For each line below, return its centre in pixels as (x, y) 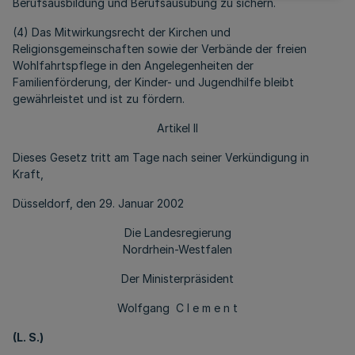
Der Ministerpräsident (177, 279)
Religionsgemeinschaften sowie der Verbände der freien (160, 49)
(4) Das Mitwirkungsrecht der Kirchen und (122, 32)
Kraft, (28, 174)
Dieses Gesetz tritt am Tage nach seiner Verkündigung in (161, 157)
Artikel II (177, 128)
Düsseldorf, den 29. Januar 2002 (98, 203)
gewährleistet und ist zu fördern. (99, 99)
